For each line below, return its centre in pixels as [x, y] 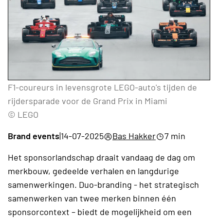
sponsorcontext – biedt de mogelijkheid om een [100, 211]
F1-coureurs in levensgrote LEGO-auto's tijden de [102, 87]
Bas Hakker [134, 136]
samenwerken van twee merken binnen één [92, 198]
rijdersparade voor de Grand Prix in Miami [88, 100]
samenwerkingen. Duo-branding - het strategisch [103, 184]
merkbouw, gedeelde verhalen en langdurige [93, 171]
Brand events [34, 136]
